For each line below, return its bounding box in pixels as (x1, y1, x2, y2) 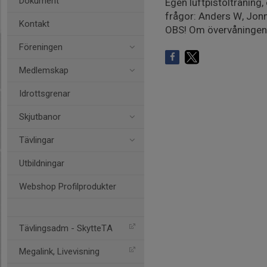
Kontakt (19, 18, 49, 29)
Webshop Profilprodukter (19, 181, 116, 192)
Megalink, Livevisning (19, 246, 100, 257)
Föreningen (19, 42, 63, 52)
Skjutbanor (19, 111, 61, 122)
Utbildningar (19, 158, 64, 169)
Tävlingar (19, 135, 54, 145)
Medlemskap (19, 65, 69, 76)
